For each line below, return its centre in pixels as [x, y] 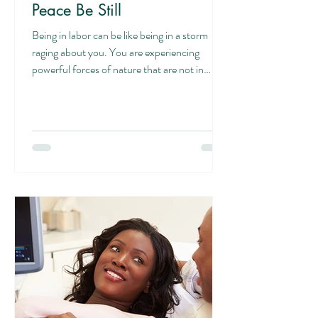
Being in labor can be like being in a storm [120, 35]
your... [46, 86]
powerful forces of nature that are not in [118, 69]
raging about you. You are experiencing [116, 52]
